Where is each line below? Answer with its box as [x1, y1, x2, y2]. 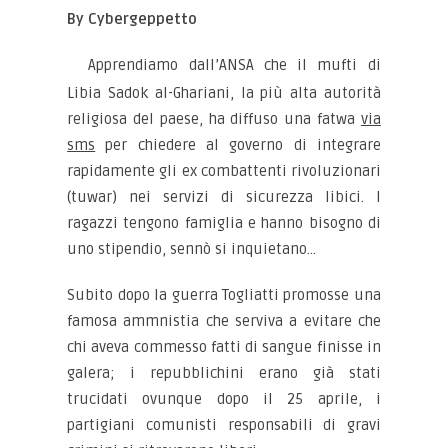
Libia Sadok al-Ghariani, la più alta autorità [67, 84, 381, 102]
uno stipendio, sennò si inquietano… [67, 240, 317, 258]
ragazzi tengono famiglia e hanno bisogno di [67, 214, 381, 232]
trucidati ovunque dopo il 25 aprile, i [67, 390, 381, 408]
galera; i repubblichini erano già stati [67, 364, 381, 382]
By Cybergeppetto [67, 10, 198, 28]
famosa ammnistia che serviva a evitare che [67, 312, 381, 330]
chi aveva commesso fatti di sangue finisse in [67, 338, 381, 356]
